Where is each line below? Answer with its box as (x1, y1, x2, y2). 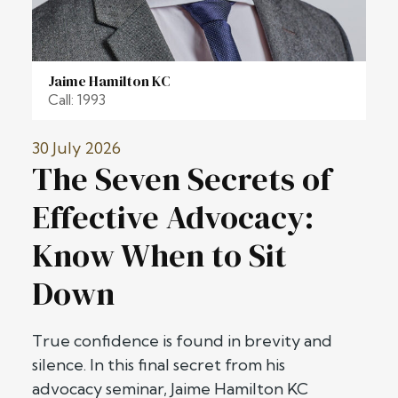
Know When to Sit (32, 234, 287, 277)
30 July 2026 (32, 138, 121, 158)
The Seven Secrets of (32, 157, 331, 201)
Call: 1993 (48, 91, 106, 108)
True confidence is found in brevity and (32, 330, 332, 351)
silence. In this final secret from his (32, 354, 285, 375)
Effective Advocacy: (32, 195, 314, 239)
